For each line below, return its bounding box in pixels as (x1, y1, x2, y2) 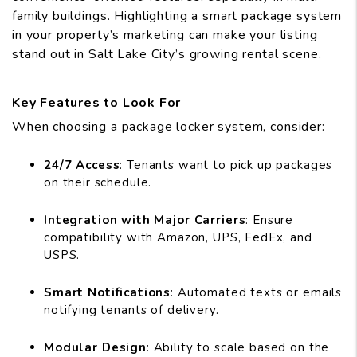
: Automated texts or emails (171, 284, 343, 301)
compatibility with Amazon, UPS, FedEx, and (44, 229, 312, 246)
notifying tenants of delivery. (44, 302, 219, 319)
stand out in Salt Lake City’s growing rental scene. (12, 45, 322, 64)
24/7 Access (44, 157, 120, 174)
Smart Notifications (44, 284, 171, 301)
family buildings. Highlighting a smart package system (12, 7, 343, 25)
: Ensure (245, 212, 294, 229)
